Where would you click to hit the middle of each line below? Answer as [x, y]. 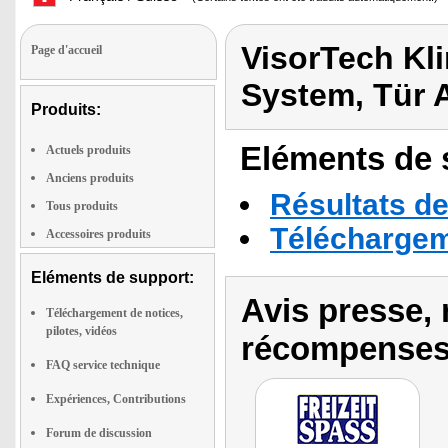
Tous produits [82, 206]
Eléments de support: [112, 277]
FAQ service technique [103, 365]
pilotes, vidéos [81, 331]
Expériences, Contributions [116, 399]
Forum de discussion [99, 433]
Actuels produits [88, 150]
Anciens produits [90, 178]
